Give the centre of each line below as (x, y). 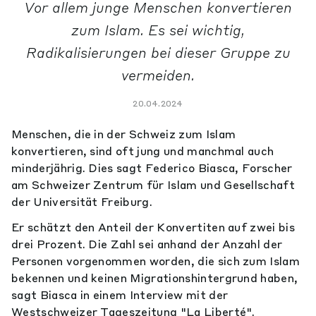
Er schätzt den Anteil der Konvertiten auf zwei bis (153, 227)
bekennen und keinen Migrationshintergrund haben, (155, 278)
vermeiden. (158, 75)
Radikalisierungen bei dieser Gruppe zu (158, 53)
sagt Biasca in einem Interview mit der (120, 295)
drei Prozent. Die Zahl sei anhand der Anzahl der (147, 244)
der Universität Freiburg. (82, 202)
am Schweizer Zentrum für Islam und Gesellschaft (153, 185)
